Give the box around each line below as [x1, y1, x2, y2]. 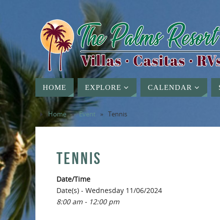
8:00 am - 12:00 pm [56, 197, 119, 206]
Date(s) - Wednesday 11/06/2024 [56, 186, 162, 195]
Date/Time [56, 174, 90, 184]
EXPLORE [85, 83, 121, 91]
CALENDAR [148, 83, 192, 91]
